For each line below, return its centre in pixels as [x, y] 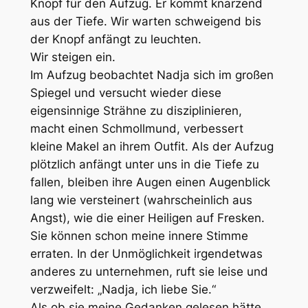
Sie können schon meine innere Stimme [139, 235]
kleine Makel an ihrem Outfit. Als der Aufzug [152, 146]
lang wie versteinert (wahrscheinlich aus [141, 200]
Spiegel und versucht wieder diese [125, 92]
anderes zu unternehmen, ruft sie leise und [149, 271]
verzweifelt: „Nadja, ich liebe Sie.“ [123, 289]
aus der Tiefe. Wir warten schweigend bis [145, 21]
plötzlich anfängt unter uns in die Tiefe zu [144, 164]
